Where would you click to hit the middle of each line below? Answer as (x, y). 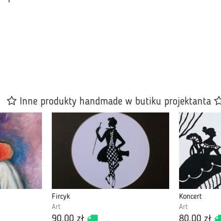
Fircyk (61, 197)
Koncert (190, 197)
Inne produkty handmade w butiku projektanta (115, 102)
